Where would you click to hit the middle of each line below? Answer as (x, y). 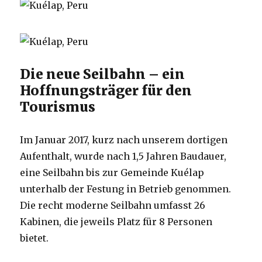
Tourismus (58, 107)
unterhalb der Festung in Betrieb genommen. (126, 189)
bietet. (35, 238)
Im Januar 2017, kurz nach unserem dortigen (124, 140)
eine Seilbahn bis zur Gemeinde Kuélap (112, 173)
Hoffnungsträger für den (106, 91)
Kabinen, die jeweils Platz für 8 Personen (116, 222)
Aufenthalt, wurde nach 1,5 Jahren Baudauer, (123, 156)
